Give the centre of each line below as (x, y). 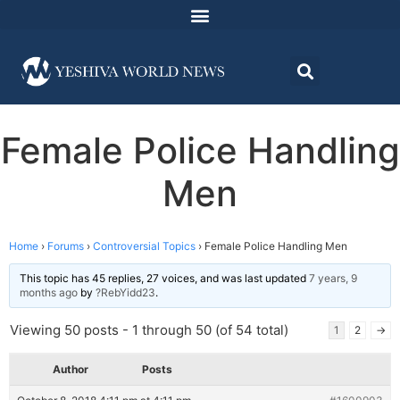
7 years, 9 (333, 279)
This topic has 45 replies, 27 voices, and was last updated (164, 279)
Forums (66, 246)
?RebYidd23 (125, 293)
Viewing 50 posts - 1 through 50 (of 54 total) (149, 330)
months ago (49, 293)
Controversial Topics (144, 246)
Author (71, 370)
